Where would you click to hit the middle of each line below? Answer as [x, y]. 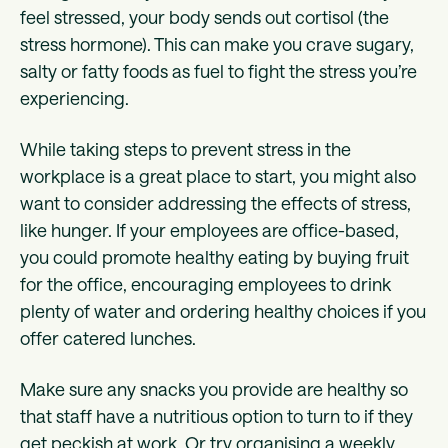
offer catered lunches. [110, 337]
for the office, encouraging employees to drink [205, 283]
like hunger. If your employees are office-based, [209, 229]
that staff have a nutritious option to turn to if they [216, 415]
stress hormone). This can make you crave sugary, [217, 43]
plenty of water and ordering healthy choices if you [223, 310]
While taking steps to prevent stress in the [185, 148]
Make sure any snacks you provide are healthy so [214, 388]
